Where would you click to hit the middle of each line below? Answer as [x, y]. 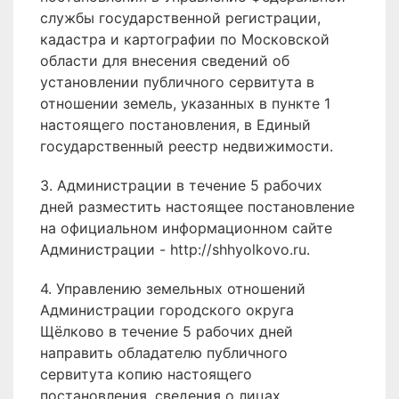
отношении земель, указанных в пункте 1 [185, 103]
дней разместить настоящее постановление [197, 207]
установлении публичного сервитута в [177, 82]
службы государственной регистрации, [180, 18]
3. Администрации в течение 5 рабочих [181, 185]
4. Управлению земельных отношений [173, 289]
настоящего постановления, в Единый [175, 125]
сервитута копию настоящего [146, 374]
